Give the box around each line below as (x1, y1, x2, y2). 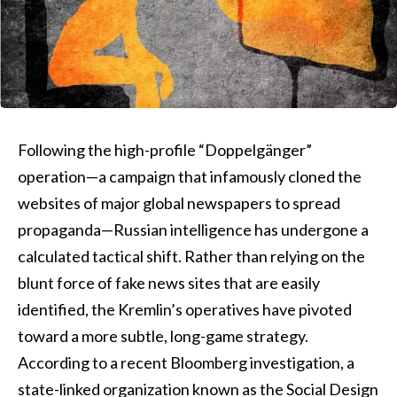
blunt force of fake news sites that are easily (18, 273, 320, 292)
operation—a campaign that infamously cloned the (18, 167, 362, 186)
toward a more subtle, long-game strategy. (18, 326, 308, 346)
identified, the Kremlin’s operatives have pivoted (18, 300, 352, 319)
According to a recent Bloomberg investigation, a (18, 353, 354, 372)
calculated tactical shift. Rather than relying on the (18, 246, 365, 266)
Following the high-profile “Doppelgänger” (18, 140, 312, 160)
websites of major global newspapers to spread (18, 193, 340, 213)
